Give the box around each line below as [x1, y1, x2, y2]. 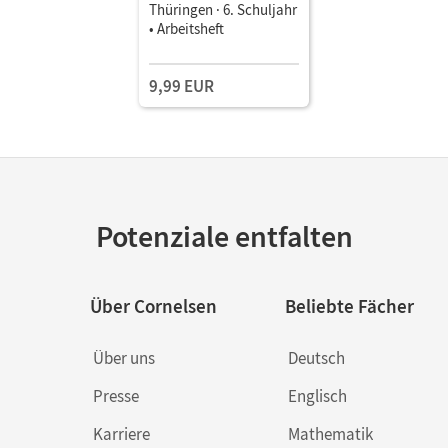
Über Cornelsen [89, 294, 217, 318]
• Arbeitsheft [149, 19, 224, 38]
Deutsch [287, 347, 345, 369]
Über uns [92, 347, 155, 369]
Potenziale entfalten [95, 217, 353, 255]
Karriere [92, 423, 150, 445]
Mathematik [287, 423, 373, 445]
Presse [92, 385, 139, 407]
